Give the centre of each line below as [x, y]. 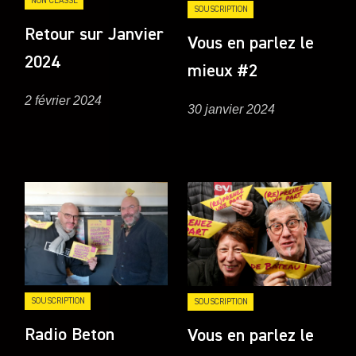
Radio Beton [70, 336]
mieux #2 [223, 71]
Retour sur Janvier [95, 35]
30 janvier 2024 [232, 109]
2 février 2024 [64, 101]
